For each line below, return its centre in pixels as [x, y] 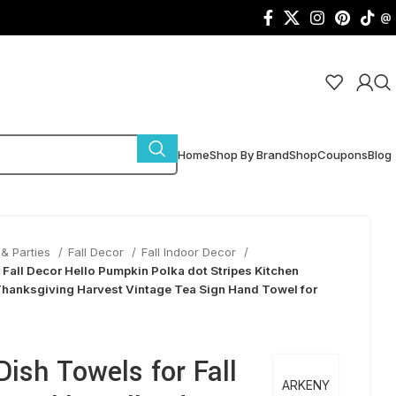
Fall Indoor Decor [190, 252]
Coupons [343, 154]
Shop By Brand [249, 154]
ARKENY [306, 385]
